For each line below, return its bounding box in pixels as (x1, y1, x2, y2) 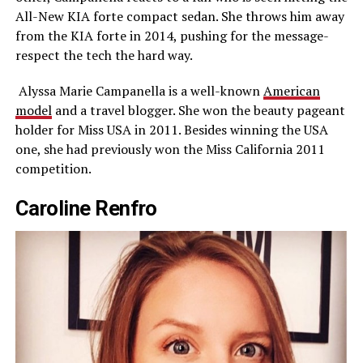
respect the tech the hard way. (15, 45, 193, 64)
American (263, 81, 320, 100)
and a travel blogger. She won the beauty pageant (51, 100, 345, 119)
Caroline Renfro (15, 195, 157, 220)
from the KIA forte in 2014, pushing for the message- (15, 26, 328, 45)
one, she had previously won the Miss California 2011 (15, 139, 325, 158)
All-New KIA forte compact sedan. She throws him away (15, 6, 344, 25)
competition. (15, 159, 92, 177)
